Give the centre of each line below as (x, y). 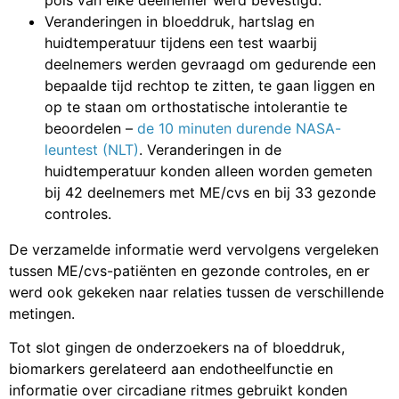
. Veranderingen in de (210, 149)
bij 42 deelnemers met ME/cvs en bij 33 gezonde (210, 192)
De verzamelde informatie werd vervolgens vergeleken (194, 249)
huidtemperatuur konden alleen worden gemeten (208, 171)
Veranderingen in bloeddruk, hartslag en (179, 21)
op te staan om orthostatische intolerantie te (196, 106)
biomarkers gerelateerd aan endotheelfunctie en (171, 369)
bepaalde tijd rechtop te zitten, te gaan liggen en (210, 85)
